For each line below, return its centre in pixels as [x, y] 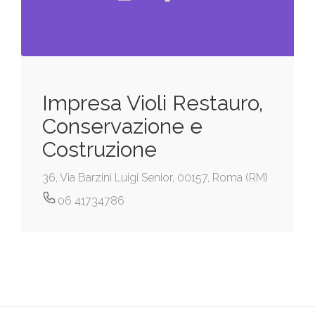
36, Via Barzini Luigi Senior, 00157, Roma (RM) [155, 178]
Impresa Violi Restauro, [153, 103]
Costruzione [99, 150]
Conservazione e [122, 127]
